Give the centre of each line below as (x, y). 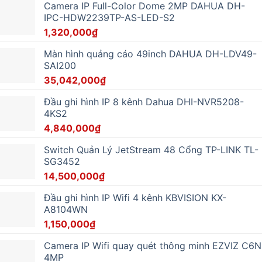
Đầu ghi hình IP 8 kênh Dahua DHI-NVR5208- (144, 101)
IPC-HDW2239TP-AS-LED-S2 (109, 17)
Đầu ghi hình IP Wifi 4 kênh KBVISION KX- (135, 197)
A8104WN (66, 209)
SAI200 (60, 65)
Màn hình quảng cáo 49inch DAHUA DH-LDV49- (150, 54)
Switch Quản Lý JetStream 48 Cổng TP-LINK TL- (151, 149)
